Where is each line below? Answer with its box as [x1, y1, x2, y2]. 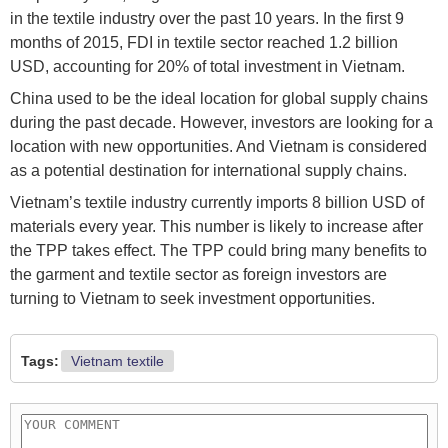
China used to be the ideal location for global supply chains [10, 90, 428, 108]
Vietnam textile [71, 353, 164, 370]
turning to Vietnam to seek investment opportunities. [10, 290, 375, 308]
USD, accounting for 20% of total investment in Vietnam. [10, 58, 405, 76]
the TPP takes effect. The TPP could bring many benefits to [10, 242, 427, 260]
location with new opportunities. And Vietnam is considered [10, 138, 427, 156]
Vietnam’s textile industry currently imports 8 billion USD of [10, 194, 424, 212]
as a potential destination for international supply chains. [10, 162, 407, 180]
